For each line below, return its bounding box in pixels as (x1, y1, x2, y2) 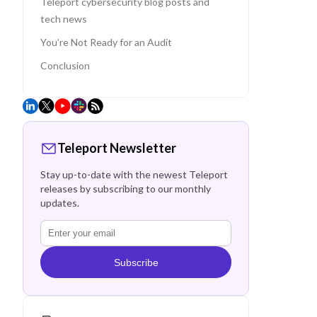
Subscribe (113, 256, 158, 268)
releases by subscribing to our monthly (40, 183, 211, 195)
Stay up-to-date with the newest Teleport (40, 168, 228, 180)
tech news (40, 12, 87, 25)
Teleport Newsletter (57, 140, 176, 156)
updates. (40, 197, 79, 209)
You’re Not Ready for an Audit (40, 35, 172, 48)
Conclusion (40, 59, 90, 71)
